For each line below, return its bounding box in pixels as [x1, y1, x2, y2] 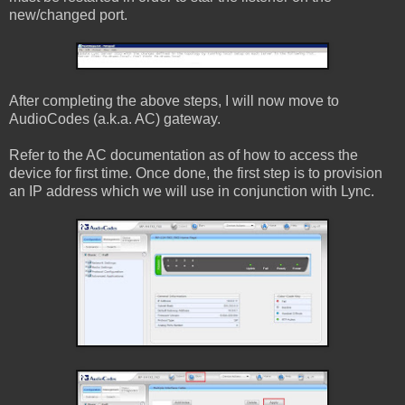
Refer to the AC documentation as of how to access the [9, 147, 358, 164]
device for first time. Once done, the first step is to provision [9, 165, 382, 182]
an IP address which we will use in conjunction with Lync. [9, 184, 374, 200]
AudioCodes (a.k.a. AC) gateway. [9, 111, 221, 127]
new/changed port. [9, 7, 127, 24]
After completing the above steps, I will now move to [9, 93, 339, 109]
